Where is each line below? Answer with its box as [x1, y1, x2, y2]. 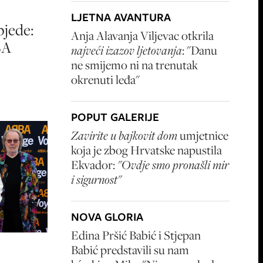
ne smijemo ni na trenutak [71, 57, 198, 73]
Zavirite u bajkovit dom [71, 127, 177, 143]
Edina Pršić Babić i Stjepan [71, 227, 201, 243]
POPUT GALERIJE [71, 109, 159, 125]
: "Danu [182, 42, 217, 58]
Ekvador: [71, 157, 117, 173]
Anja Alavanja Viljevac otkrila [71, 28, 214, 43]
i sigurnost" [71, 171, 122, 187]
